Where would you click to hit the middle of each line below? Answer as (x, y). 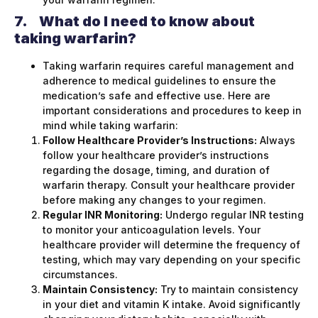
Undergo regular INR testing (233, 215)
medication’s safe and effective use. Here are (157, 96)
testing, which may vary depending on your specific (171, 260)
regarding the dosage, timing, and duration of (156, 170)
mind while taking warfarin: (110, 126)
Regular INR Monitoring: (103, 215)
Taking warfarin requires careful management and (168, 66)
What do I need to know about (147, 22)
